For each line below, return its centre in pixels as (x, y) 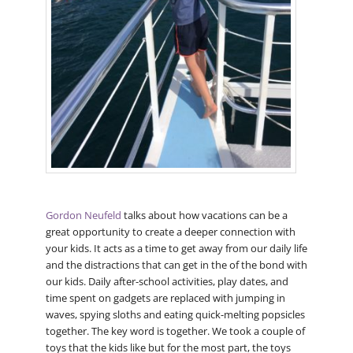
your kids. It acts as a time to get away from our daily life (176, 248)
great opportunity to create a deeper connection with (170, 231)
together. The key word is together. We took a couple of (175, 331)
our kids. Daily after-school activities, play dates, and (167, 281)
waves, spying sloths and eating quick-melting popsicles (175, 314)
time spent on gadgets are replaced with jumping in (165, 297)
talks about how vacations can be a (204, 215)
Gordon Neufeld (83, 215)
